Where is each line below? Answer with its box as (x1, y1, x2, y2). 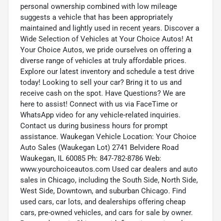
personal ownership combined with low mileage (20, 2, 177, 11)
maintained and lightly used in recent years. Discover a (20, 24, 199, 33)
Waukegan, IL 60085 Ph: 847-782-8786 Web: (20, 154, 161, 163)
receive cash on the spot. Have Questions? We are (20, 89, 185, 98)
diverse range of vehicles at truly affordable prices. (20, 56, 186, 66)
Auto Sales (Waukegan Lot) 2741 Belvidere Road (20, 143, 179, 152)
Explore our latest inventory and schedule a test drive (20, 67, 194, 76)
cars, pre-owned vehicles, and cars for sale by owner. (20, 208, 193, 218)
